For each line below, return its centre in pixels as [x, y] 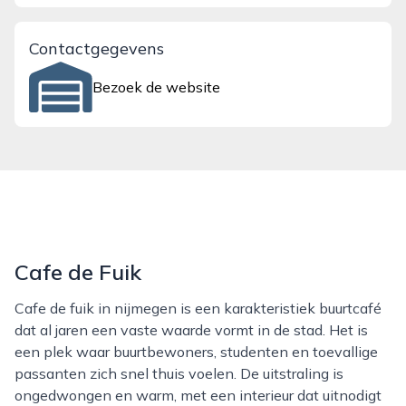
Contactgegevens [97, 48]
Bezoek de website [157, 87]
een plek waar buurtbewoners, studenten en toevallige [196, 352]
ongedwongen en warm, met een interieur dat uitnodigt [198, 395]
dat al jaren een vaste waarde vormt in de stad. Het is [191, 330]
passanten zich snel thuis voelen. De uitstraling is [179, 373]
